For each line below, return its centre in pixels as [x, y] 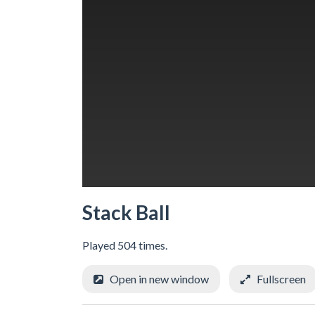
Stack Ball [126, 212]
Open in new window [159, 278]
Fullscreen [281, 278]
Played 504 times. [125, 245]
